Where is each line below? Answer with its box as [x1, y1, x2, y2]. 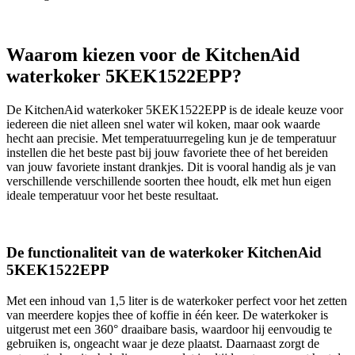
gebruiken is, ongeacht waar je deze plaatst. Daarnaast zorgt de [6, 337, 319, 351]
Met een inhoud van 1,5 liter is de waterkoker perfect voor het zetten [6, 294, 347, 308]
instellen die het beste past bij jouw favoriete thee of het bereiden [6, 145, 328, 159]
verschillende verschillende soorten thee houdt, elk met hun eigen [6, 174, 331, 188]
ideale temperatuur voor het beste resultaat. [6, 188, 219, 202]
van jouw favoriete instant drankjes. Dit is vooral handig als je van [6, 159, 336, 174]
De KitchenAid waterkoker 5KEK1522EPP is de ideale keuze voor [6, 102, 343, 116]
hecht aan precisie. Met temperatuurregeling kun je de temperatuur [6, 131, 336, 145]
